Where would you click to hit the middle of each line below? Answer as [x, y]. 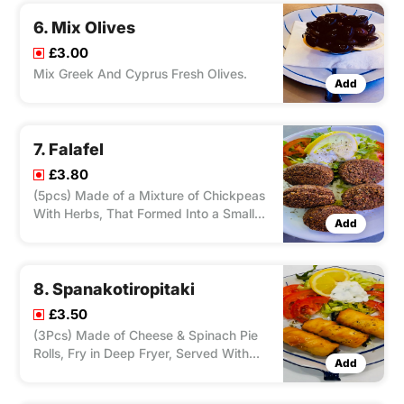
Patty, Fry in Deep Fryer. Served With [143, 232]
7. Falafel [69, 150]
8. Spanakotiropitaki [114, 289]
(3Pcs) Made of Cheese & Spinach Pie [146, 335]
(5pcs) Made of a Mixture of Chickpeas [149, 196]
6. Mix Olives [84, 28]
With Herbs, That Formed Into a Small [144, 214]
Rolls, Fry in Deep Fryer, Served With [141, 353]
